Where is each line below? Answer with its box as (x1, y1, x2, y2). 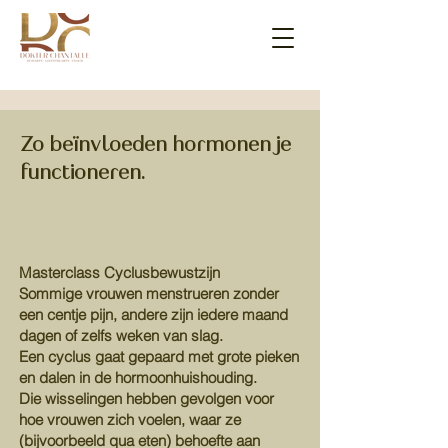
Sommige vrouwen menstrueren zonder (19, 284, 279, 303)
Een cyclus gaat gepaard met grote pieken (19, 347, 299, 366)
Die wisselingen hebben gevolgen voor (19, 389, 274, 408)
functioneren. (20, 162, 149, 184)
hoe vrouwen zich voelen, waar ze (19, 410, 241, 429)
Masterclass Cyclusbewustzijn (19, 263, 220, 282)
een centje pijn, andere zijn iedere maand (19, 305, 288, 324)
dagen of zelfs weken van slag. (19, 326, 223, 345)
